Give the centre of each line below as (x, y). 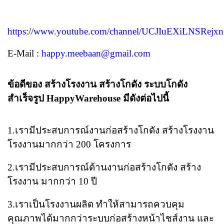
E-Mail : (24, 53)
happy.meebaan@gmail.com (96, 53)
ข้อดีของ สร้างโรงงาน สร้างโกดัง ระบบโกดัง (97, 84)
